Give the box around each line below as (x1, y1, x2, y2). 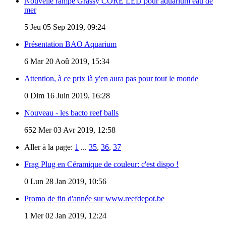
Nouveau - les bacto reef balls (24, 108, 119, 117)
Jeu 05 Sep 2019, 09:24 (28, 22, 105, 31)
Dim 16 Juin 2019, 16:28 (28, 91, 110, 100)
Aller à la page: (24, 142, 75, 151)
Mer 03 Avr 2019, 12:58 (36, 125, 116, 134)
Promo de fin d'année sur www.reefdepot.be (24, 194, 164, 203)
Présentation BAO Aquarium (24, 39, 117, 48)
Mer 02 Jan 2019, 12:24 (28, 211, 106, 220)
